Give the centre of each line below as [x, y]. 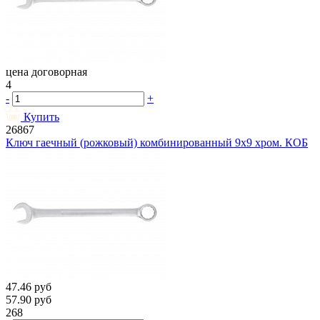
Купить [41, 117]
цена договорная [46, 72]
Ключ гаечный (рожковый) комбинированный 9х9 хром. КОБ [157, 143]
